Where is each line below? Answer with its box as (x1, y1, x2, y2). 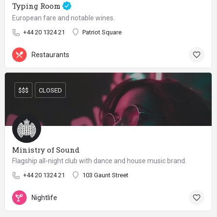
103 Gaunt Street (82, 171, 128, 179)
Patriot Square (82, 29, 122, 36)
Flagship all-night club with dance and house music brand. (12, 157, 186, 165)
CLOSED (39, 86, 62, 94)
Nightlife (31, 193, 57, 201)
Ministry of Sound (12, 145, 79, 155)
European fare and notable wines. (12, 14, 115, 22)
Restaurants (31, 50, 69, 59)
